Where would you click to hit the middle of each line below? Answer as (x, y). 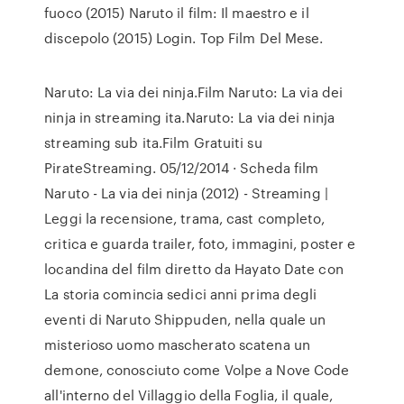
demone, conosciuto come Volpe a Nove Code (197, 370)
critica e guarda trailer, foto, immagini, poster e (200, 243)
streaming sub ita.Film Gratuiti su (153, 142)
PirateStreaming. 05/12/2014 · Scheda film (182, 168)
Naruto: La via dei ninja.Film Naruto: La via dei (194, 92)
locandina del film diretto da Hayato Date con (194, 269)
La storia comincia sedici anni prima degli (181, 294)
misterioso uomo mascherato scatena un (177, 344)
